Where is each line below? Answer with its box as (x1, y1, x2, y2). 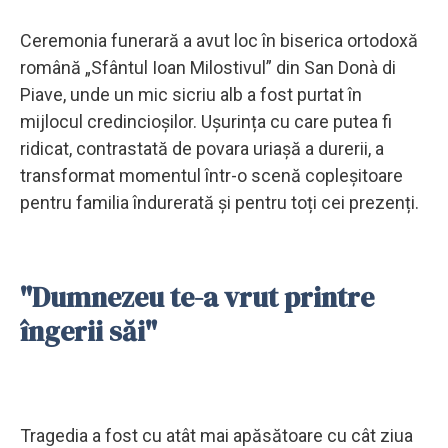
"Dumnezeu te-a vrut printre (20, 277, 374, 316)
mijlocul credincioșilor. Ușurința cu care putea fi (20, 110, 392, 132)
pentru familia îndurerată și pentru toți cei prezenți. (20, 191, 419, 213)
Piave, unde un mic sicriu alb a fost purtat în (20, 83, 362, 105)
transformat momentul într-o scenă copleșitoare (20, 164, 403, 186)
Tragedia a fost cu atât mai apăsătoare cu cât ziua (20, 424, 413, 446)
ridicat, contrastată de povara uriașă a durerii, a (20, 137, 384, 159)
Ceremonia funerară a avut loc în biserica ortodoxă (20, 29, 418, 51)
